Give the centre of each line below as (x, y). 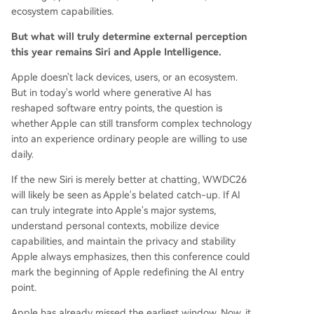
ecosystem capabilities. (62, 12)
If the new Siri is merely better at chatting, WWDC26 (129, 180)
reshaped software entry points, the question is (117, 108)
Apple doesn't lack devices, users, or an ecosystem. (124, 77)
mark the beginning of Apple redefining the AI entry (128, 272)
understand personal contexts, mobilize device (115, 226)
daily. (22, 155)
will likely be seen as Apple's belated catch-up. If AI (126, 195)
